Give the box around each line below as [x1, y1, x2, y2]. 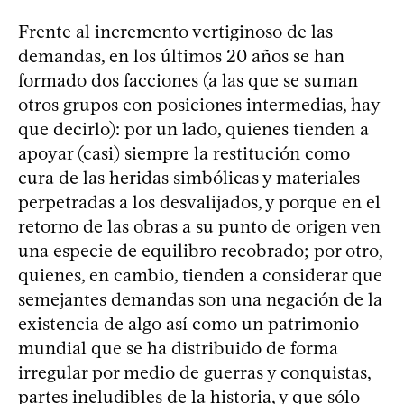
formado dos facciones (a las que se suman [18, 69, 358, 91]
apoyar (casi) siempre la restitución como [18, 142, 350, 164]
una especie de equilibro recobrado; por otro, [18, 239, 382, 262]
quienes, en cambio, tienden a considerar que [18, 263, 382, 286]
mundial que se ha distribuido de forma [18, 336, 338, 359]
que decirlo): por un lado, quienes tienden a [18, 117, 369, 140]
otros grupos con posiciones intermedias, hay [18, 93, 380, 115]
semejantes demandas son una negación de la [18, 288, 382, 310]
